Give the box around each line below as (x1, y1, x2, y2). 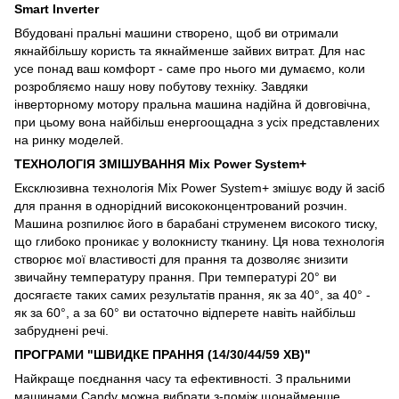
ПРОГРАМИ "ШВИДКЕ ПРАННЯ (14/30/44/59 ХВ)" (14, 346, 311, 362)
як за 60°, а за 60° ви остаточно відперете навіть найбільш (14, 305, 355, 320)
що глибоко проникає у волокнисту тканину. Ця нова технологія (14, 233, 385, 248)
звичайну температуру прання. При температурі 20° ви (14, 269, 337, 284)
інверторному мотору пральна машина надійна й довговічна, (14, 96, 370, 111)
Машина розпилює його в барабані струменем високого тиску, (14, 216, 378, 231)
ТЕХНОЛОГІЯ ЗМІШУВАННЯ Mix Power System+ (14, 156, 306, 171)
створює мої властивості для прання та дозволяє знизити (14, 251, 348, 266)
